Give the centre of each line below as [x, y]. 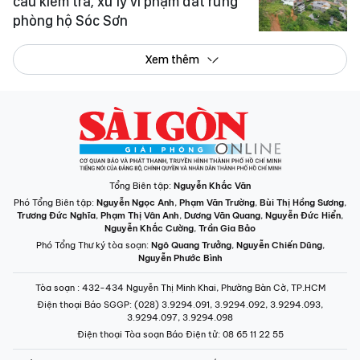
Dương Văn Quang [222, 216]
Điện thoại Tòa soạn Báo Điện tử [147, 335]
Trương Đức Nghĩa [56, 216]
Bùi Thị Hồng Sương [302, 203]
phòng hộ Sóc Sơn [70, 20]
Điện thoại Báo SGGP [83, 305]
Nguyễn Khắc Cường [149, 229]
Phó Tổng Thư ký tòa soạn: [93, 245]
